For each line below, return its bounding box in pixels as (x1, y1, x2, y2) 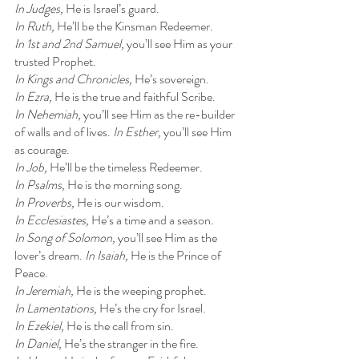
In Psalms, (14, 175, 67, 194)
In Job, (14, 157, 50, 176)
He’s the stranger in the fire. (64, 333, 199, 353)
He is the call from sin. (67, 316, 174, 335)
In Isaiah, (85, 245, 131, 264)
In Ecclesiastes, (14, 210, 91, 229)
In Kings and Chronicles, (14, 69, 135, 88)
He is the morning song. (67, 175, 183, 194)
